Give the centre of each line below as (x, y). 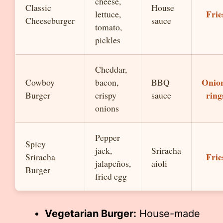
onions (107, 108)
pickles (108, 40)
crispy (106, 95)
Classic (38, 7)
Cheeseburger (50, 20)
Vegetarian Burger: (91, 214)
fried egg (111, 176)
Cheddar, (111, 69)
